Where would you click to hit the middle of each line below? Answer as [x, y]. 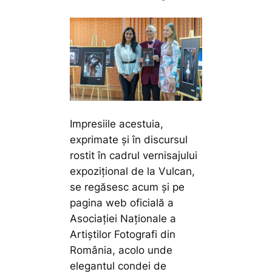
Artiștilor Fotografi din [123, 234]
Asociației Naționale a [123, 218]
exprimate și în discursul [129, 139]
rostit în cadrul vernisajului [134, 155]
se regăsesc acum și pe [127, 187]
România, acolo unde [121, 250]
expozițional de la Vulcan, [133, 171]
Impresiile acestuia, [117, 124]
